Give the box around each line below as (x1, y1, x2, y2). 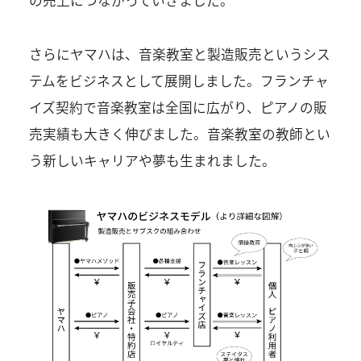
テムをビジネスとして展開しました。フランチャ (28, 70, 329, 90)
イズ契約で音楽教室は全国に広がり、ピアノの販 (28, 97, 327, 117)
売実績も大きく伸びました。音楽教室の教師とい (28, 123, 330, 143)
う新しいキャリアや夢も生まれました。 (28, 150, 276, 170)
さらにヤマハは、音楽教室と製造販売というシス (28, 44, 330, 64)
